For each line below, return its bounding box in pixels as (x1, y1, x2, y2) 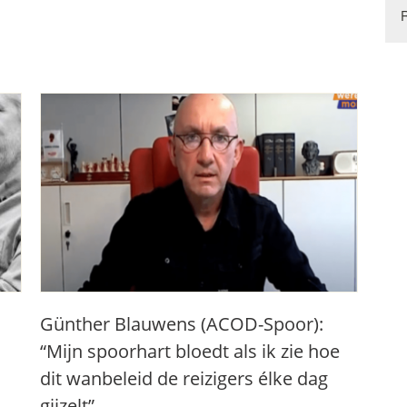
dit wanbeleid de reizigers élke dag (40, 366, 328, 391)
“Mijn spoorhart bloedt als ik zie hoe (40, 339, 340, 363)
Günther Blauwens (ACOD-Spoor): (40, 312, 323, 336)
